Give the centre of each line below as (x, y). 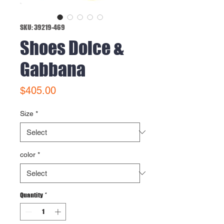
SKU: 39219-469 (42, 27)
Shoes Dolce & (72, 48)
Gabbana (53, 69)
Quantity (31, 195)
